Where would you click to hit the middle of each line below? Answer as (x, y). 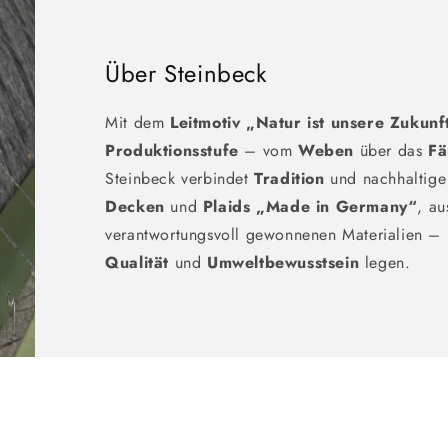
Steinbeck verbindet (180, 178)
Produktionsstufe (172, 150)
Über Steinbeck (186, 73)
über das (391, 150)
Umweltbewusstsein (283, 262)
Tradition (289, 178)
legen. (385, 262)
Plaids (226, 206)
